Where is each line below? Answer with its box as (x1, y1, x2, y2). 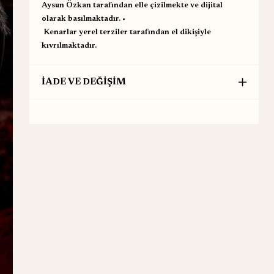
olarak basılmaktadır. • (41, 14, 125, 23)
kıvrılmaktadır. (41, 41, 97, 50)
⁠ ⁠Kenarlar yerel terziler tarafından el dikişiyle (41, 28, 211, 36)
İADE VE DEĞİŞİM (41, 77, 126, 87)
